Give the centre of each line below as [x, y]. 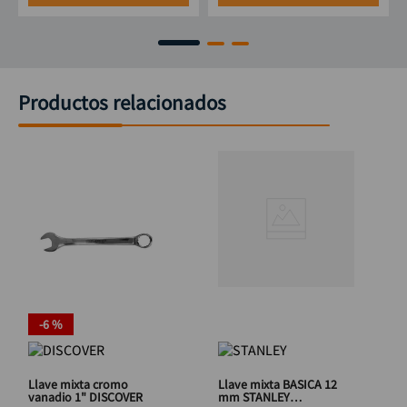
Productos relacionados [122, 102]
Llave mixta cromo [78, 384]
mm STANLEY [254, 397]
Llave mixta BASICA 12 [278, 384]
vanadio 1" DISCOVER [116, 397]
